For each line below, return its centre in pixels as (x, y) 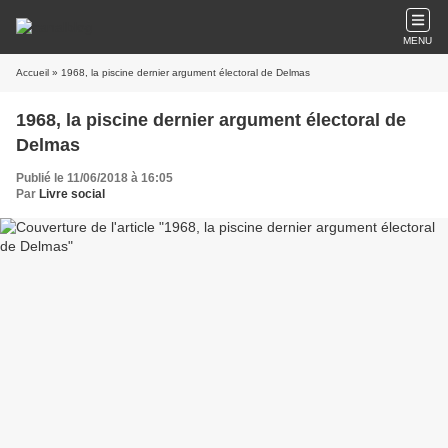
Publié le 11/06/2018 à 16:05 (94, 178)
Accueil (32, 72)
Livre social (72, 194)
